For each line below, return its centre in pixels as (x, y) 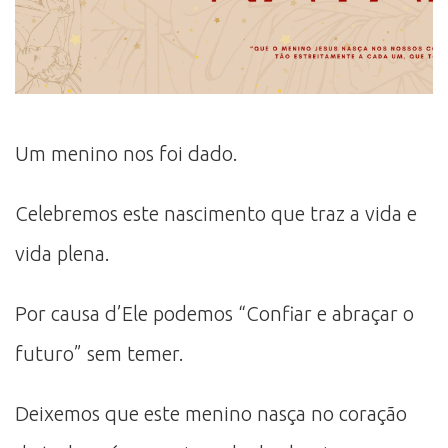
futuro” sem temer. (99, 353)
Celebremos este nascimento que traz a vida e (216, 213)
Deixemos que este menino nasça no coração (211, 413)
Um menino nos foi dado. (126, 153)
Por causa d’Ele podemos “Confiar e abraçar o (214, 313)
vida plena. (62, 253)
